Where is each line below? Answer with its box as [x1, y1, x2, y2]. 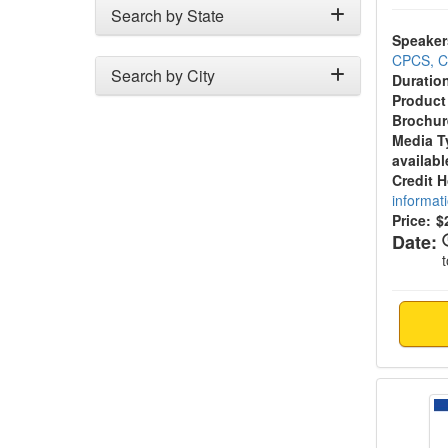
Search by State [111, 4, 224, 27]
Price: [392, 210, 432, 230]
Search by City [111, 64, 215, 87]
